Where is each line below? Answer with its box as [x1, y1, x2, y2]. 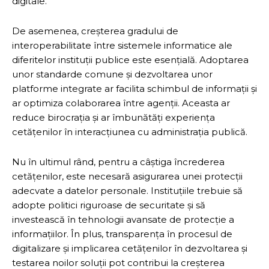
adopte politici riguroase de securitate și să [12, 199, 205, 211]
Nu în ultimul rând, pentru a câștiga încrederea [12, 156, 225, 168]
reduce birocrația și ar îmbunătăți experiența [12, 111, 215, 123]
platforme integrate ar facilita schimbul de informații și [12, 82, 257, 94]
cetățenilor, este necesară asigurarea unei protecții [12, 170, 243, 182]
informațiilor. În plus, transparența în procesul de [12, 228, 232, 240]
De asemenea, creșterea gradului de [12, 25, 178, 37]
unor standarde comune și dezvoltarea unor [12, 68, 213, 80]
